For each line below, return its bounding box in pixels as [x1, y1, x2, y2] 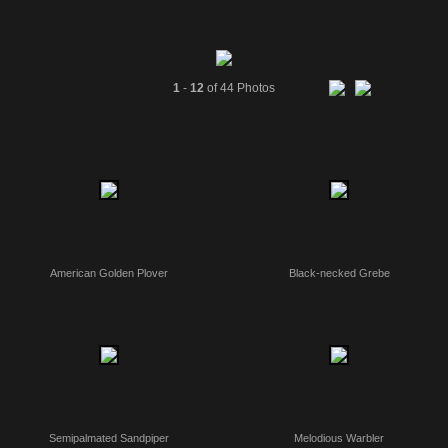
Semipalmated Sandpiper [49, 432, 169, 444]
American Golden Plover [50, 267, 168, 279]
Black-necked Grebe [288, 267, 390, 279]
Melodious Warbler [294, 432, 384, 444]
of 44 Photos [204, 81, 275, 95]
